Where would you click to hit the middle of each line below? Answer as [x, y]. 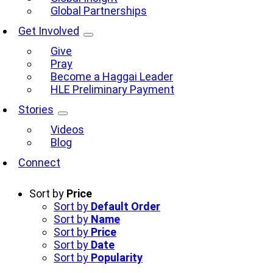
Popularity [117, 257]
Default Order [126, 206]
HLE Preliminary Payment [112, 89]
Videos [67, 129]
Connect [39, 162]
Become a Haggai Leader [112, 76]
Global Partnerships [99, 10]
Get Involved [49, 30]
